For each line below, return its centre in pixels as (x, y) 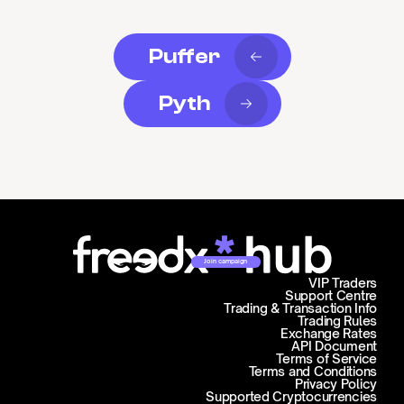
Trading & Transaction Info (300, 308)
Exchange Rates (328, 333)
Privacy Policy (335, 384)
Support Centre (331, 295)
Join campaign (226, 262)
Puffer (184, 56)
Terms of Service (326, 358)
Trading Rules (337, 321)
